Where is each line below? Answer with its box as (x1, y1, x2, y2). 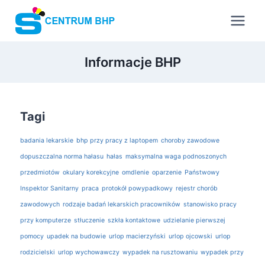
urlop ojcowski (169, 232, 212, 240)
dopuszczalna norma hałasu (20, 153, 104, 160)
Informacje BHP (84, 54, 181, 70)
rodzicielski (20, 248, 55, 256)
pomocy (20, 232, 44, 240)
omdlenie (122, 169, 149, 176)
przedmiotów (20, 169, 60, 176)
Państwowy (185, 169, 219, 176)
